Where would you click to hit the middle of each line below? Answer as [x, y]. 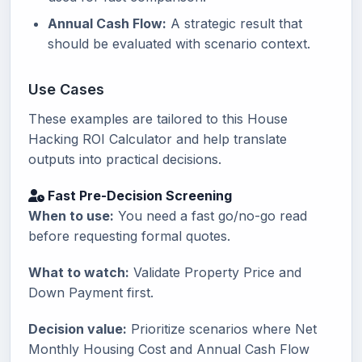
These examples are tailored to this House [158, 119]
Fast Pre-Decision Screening [138, 196]
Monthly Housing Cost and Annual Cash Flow [169, 349]
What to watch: [79, 272]
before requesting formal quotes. [129, 236]
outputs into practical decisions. [125, 159]
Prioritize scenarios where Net [222, 329]
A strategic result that [234, 23]
